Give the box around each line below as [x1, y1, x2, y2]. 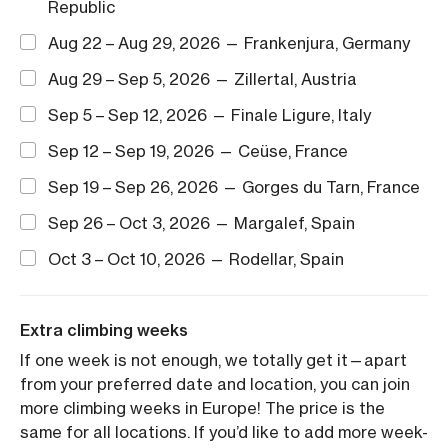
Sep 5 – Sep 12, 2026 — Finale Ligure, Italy [48, 105, 371, 125]
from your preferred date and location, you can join [20, 374, 410, 394]
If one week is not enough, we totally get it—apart [20, 350, 407, 370]
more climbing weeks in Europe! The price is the [20, 398, 385, 418]
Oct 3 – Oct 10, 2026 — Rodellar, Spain [48, 249, 344, 269]
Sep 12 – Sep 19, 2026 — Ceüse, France [48, 141, 348, 161]
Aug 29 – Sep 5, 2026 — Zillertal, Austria [48, 69, 357, 89]
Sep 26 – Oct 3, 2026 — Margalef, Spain [48, 213, 355, 233]
